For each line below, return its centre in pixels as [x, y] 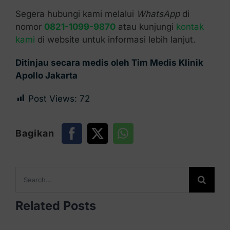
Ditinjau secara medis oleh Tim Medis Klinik [109, 62]
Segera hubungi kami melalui [76, 14]
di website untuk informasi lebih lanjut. [115, 39]
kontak [190, 26]
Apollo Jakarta [46, 75]
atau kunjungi [146, 26]
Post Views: [52, 98]
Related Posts [55, 205]
